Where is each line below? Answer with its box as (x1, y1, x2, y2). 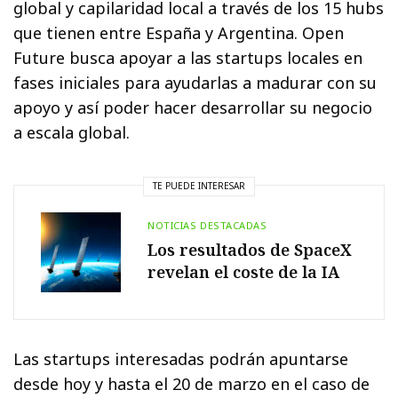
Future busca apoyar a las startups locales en (13, 46, 363, 68)
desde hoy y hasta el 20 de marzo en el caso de (13, 372, 370, 394)
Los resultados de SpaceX (147, 239, 352, 261)
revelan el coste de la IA (147, 261, 339, 283)
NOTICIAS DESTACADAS (147, 219, 267, 233)
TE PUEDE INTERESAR (153, 179, 245, 193)
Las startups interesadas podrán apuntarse (13, 347, 349, 370)
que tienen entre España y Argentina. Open (13, 21, 345, 44)
